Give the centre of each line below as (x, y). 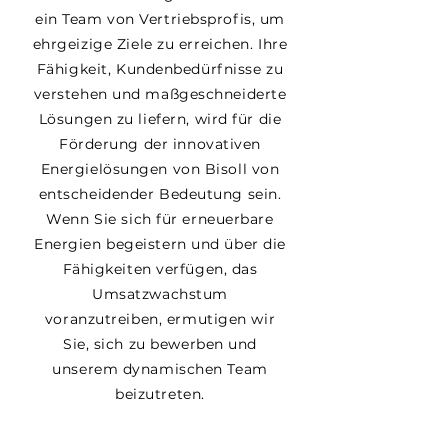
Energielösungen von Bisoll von (160, 169)
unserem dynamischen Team (160, 369)
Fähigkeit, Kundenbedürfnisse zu (160, 69)
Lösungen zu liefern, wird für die (160, 119)
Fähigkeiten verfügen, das (160, 269)
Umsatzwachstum (160, 294)
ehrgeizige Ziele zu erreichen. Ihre (160, 44)
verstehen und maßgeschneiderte (160, 94)
